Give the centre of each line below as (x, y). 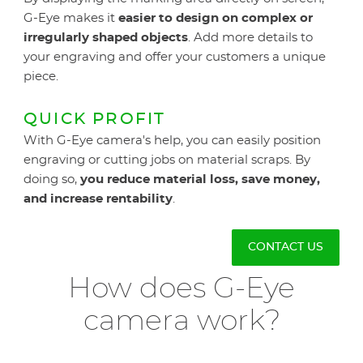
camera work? (181, 321)
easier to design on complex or (214, 18)
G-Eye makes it (69, 18)
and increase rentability (98, 199)
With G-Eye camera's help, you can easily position (172, 141)
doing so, (52, 179)
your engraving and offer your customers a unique (175, 57)
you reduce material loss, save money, (200, 179)
